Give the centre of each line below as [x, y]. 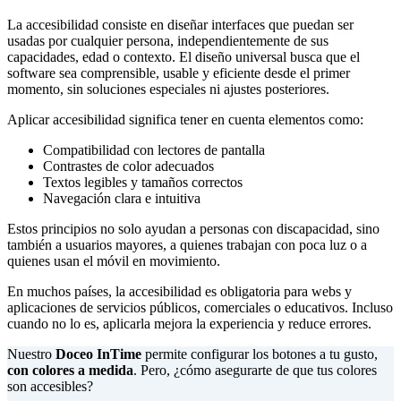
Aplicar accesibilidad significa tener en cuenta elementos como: [185, 119]
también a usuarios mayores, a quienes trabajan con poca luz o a [187, 244]
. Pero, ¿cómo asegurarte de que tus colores [255, 370]
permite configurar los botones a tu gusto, [260, 354]
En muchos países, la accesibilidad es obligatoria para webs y [179, 291]
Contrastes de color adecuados [128, 166]
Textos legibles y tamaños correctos [143, 182]
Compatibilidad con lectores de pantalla [154, 149]
